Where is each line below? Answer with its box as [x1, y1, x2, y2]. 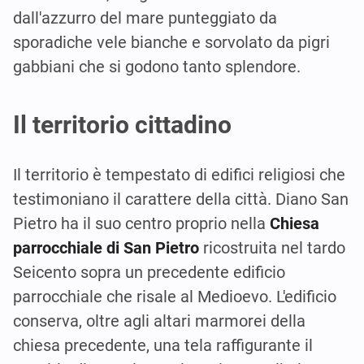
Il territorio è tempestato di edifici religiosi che [13, 164, 345, 184]
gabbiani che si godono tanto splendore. [13, 56, 301, 76]
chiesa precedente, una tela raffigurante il [13, 335, 313, 355]
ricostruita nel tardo [199, 237, 345, 258]
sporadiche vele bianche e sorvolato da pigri [13, 32, 330, 52]
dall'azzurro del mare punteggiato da [13, 7, 277, 28]
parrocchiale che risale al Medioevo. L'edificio [13, 286, 336, 306]
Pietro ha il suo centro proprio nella [13, 213, 270, 233]
